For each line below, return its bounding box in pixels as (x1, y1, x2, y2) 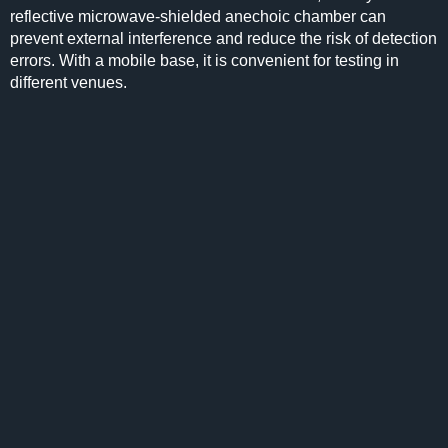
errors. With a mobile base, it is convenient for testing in (10, 52, 399, 69)
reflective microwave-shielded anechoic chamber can (10, 8, 386, 25)
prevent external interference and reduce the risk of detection (10, 30, 437, 47)
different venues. (10, 74, 131, 91)
